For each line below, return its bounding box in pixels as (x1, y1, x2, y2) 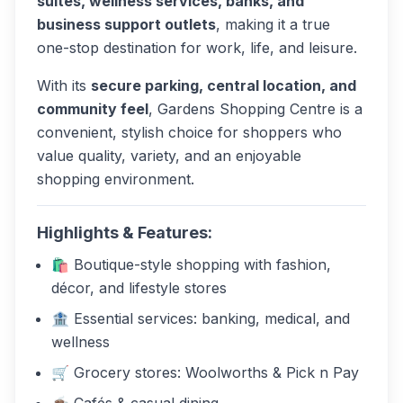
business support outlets (37, 15, 216, 33)
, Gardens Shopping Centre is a (148, 100, 363, 118)
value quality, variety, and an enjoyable (37, 147, 301, 165)
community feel (37, 100, 148, 118)
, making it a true (216, 15, 330, 33)
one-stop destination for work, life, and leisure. (37, 39, 357, 57)
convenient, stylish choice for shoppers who (37, 123, 342, 141)
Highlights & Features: (37, 223, 212, 242)
